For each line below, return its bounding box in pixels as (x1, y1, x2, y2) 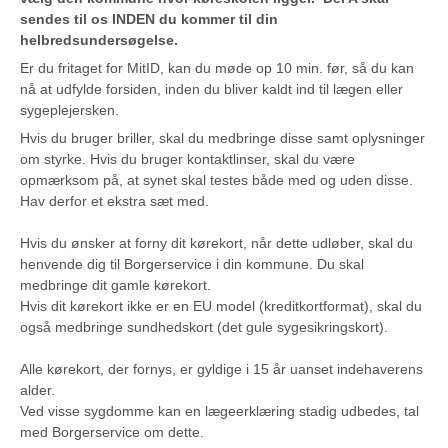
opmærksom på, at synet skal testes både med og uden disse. (20, 172, 413, 189)
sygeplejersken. (20, 102, 123, 119)
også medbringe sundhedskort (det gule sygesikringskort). (20, 319, 388, 336)
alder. (20, 382, 55, 399)
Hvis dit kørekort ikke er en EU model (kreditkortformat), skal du (20, 298, 422, 315)
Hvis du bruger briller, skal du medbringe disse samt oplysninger (20, 130, 425, 147)
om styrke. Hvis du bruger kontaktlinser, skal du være (20, 151, 355, 168)
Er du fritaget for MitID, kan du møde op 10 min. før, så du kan (20, 60, 414, 77)
